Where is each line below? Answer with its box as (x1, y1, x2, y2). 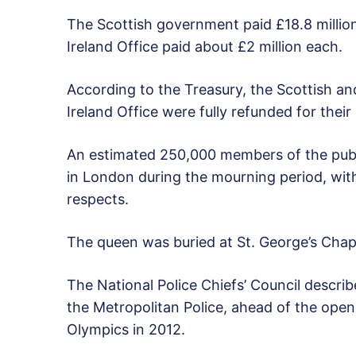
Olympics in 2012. (67, 320, 185, 338)
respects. (67, 190, 129, 207)
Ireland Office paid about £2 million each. (67, 37, 342, 55)
